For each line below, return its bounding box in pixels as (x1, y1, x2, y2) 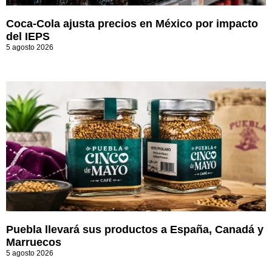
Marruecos (6, 236, 61, 248)
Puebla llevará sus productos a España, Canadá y (6, 223, 263, 236)
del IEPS (6, 30, 50, 42)
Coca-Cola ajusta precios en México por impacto (6, 17, 258, 30)
